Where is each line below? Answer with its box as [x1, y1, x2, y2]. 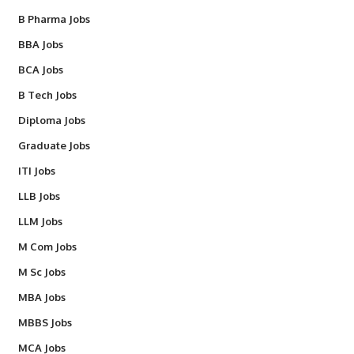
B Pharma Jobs [17, 13, 90, 26]
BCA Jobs [17, 63, 63, 77]
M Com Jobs [17, 240, 77, 254]
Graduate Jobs [17, 139, 90, 153]
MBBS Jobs [17, 316, 72, 330]
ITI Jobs [17, 164, 55, 178]
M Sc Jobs [17, 265, 66, 279]
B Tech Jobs [17, 88, 77, 102]
